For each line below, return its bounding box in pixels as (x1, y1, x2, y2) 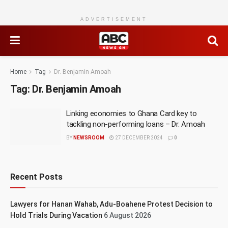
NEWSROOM (73, 135, 104, 140)
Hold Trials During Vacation (10, 211, 102, 219)
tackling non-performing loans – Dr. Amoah (66, 120, 205, 129)
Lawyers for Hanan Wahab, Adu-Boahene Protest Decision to (10, 199, 213, 208)
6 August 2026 (104, 211, 151, 219)
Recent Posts (10, 172, 63, 182)
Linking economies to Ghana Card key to (66, 109, 197, 118)
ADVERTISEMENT (80, 17, 148, 22)
